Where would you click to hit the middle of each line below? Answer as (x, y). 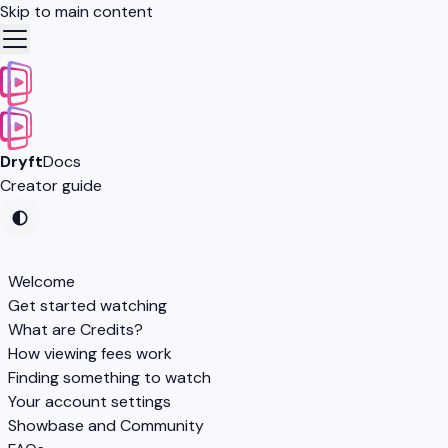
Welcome (41, 282)
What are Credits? (75, 330)
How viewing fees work (90, 354)
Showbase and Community (106, 426)
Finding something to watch (109, 378)
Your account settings (89, 402)
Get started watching (87, 306)
